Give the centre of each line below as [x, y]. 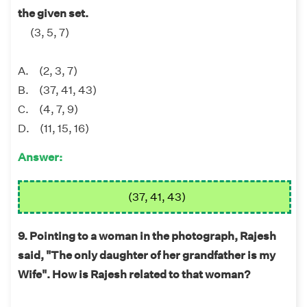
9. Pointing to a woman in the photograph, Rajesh [147, 236]
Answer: [40, 158]
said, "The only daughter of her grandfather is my [147, 256]
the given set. [53, 14]
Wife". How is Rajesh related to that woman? [134, 275]
